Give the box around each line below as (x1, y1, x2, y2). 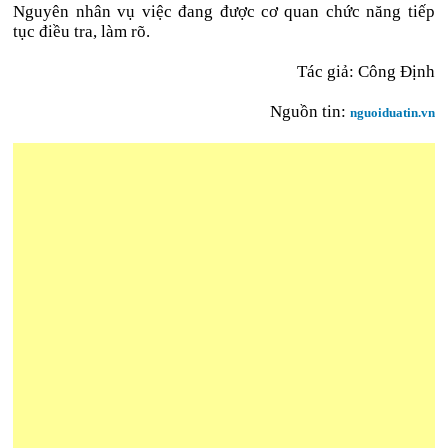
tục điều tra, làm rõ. (13, 22, 151, 41)
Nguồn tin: (269, 102, 350, 121)
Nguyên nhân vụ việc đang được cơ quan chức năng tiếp (13, 2, 435, 21)
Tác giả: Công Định (296, 62, 435, 81)
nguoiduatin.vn (349, 105, 435, 120)
